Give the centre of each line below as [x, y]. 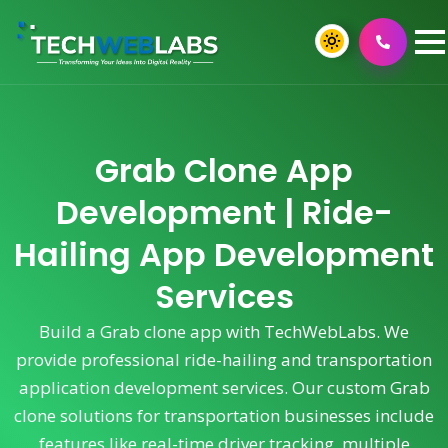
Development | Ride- [224, 212]
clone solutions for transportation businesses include [224, 415]
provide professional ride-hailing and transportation [224, 359]
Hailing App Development [224, 254]
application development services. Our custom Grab [224, 387]
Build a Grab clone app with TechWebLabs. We [224, 331]
